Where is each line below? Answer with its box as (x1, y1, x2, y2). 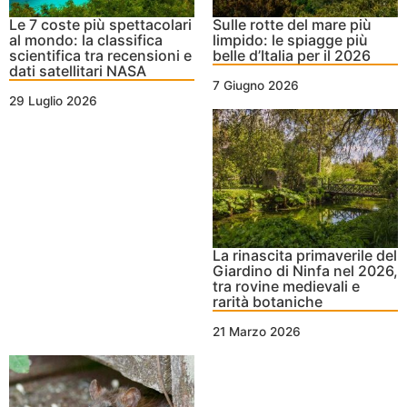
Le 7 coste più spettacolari (9, 15, 192, 35)
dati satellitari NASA (9, 62, 146, 81)
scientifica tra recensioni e (9, 46, 192, 65)
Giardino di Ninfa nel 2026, (213, 262, 398, 281)
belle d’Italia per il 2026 (213, 46, 371, 65)
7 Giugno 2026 (213, 78, 299, 94)
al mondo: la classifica (9, 31, 163, 50)
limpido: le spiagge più (213, 31, 368, 50)
